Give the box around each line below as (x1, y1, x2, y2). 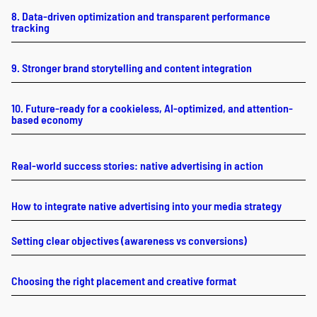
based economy (11, 112, 83, 126)
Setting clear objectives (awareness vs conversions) (11, 233, 247, 247)
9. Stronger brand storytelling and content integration (11, 60, 252, 74)
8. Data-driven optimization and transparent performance (11, 8, 270, 23)
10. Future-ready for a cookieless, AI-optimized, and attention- (11, 100, 293, 115)
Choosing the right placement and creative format (11, 273, 236, 287)
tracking (11, 20, 50, 34)
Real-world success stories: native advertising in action (11, 158, 263, 172)
